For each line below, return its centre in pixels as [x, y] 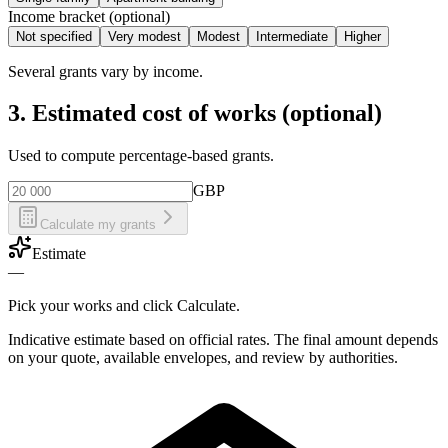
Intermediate [292, 36]
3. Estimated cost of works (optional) [195, 113]
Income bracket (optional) [89, 16]
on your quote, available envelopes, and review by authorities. [203, 358]
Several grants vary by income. [105, 71]
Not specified [54, 36]
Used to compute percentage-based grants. [141, 156]
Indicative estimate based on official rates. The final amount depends [223, 340]
